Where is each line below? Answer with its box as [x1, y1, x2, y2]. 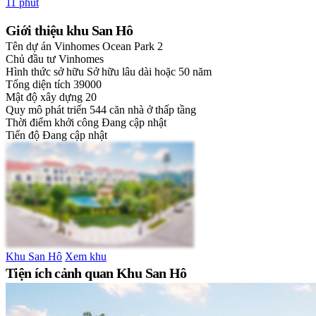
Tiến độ [6, 129, 39, 142]
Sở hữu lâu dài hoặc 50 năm [87, 66, 212, 78]
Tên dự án [6, 40, 51, 53]
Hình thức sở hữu [6, 66, 84, 78]
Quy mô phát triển [6, 104, 87, 116]
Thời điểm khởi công [6, 116, 99, 129]
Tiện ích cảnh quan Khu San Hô [6, 265, 187, 281]
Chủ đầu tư [6, 53, 56, 66]
